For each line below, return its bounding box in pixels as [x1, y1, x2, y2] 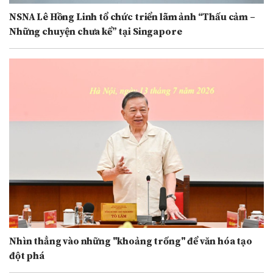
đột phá [9, 250, 44, 263]
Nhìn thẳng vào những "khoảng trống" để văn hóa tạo [9, 235, 252, 248]
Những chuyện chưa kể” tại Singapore [9, 25, 182, 38]
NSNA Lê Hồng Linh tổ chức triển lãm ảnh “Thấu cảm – [9, 10, 255, 23]
